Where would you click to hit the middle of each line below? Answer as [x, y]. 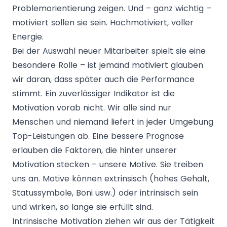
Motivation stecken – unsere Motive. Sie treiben [108, 164]
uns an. [27, 178]
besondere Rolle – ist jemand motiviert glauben [108, 65]
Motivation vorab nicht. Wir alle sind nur [92, 107]
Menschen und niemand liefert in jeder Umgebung [113, 122]
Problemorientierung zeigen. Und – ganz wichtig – [112, 8]
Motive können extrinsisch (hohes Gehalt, [126, 178]
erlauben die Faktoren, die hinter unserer [94, 150]
